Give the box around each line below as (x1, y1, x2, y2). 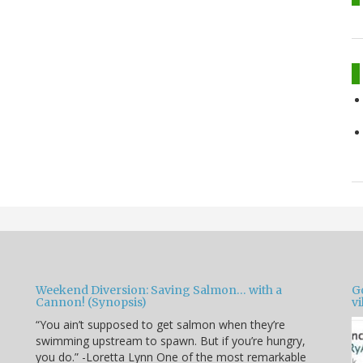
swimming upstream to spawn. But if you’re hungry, (36, 332, 305, 348)
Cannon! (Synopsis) (36, 294, 147, 310)
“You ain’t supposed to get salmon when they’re (36, 316, 285, 332)
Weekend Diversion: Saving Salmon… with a (36, 282, 282, 297)
